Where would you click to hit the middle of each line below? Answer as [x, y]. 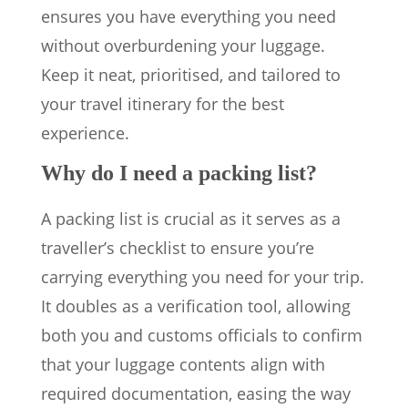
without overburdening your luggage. [183, 46]
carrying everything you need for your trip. [203, 277]
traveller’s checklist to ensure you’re [178, 248]
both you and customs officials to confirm [202, 336]
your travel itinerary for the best [163, 104]
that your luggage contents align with [183, 365]
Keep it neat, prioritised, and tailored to [191, 75]
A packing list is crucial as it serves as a [191, 219]
